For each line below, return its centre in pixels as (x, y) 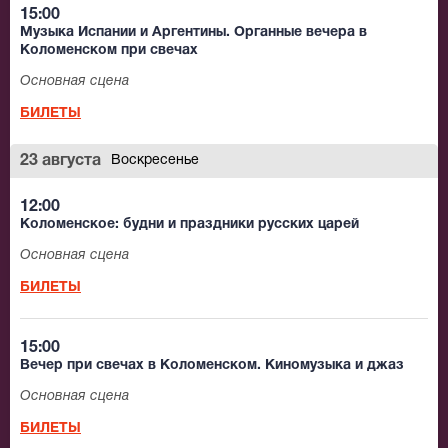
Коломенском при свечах (109, 51)
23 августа (60, 161)
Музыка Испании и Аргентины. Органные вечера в (193, 33)
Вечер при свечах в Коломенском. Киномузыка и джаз (212, 366)
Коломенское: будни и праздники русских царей (189, 225)
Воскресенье (155, 161)
